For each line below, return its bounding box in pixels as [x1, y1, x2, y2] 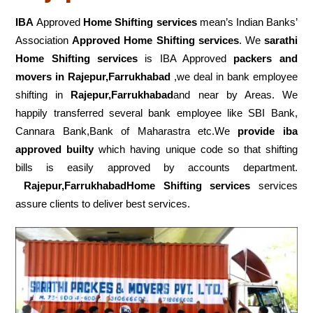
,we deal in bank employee [170, 71, 298, 83]
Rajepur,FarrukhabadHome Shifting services [23, 180, 251, 192]
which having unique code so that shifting [94, 143, 298, 156]
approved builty [15, 143, 94, 156]
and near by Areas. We [173, 89, 298, 101]
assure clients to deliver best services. [15, 198, 191, 210]
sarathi [263, 34, 298, 47]
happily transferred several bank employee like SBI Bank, [15, 107, 298, 119]
